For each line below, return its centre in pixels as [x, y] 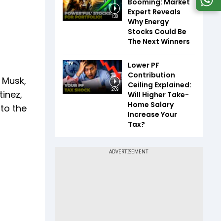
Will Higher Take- [158, 95]
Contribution [151, 75]
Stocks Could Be [157, 32]
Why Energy [148, 22]
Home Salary [151, 105]
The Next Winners [159, 41]
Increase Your [152, 114]
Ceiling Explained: [160, 85]
